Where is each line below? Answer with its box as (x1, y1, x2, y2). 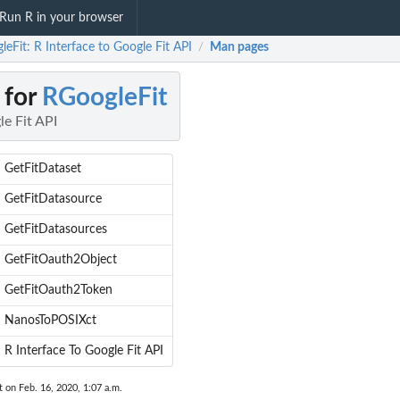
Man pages (210, 41, 269, 54)
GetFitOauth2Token (4, 284, 112, 297)
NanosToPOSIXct (4, 314, 96, 328)
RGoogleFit (42, 85, 167, 111)
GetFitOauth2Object (4, 254, 117, 267)
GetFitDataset (4, 162, 81, 176)
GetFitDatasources (4, 223, 107, 237)
